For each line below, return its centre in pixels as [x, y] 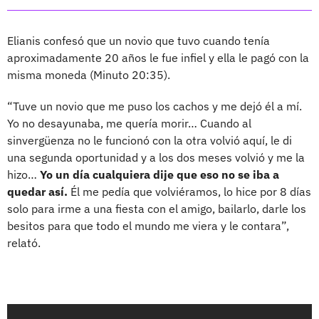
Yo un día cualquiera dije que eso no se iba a [159, 174]
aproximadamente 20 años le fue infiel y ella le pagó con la [158, 57]
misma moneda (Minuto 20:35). [89, 74]
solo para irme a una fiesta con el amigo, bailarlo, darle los [157, 208]
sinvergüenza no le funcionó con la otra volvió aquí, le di [150, 140]
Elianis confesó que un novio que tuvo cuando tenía [138, 40]
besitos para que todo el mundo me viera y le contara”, [148, 225]
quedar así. [37, 191]
